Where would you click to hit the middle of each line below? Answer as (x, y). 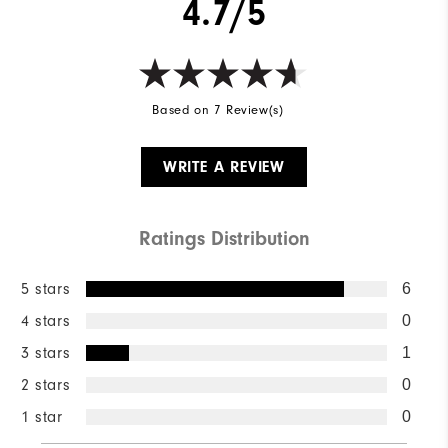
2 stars (46, 385)
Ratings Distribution (224, 239)
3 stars (46, 353)
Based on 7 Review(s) (218, 110)
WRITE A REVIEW (224, 167)
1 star (42, 417)
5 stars (46, 289)
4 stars (46, 321)
